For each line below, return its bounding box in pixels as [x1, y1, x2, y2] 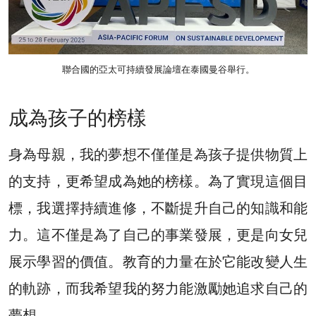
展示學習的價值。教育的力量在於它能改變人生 [8, 253, 308, 271]
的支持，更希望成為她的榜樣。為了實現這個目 [8, 173, 308, 190]
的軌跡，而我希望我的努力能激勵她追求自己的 [8, 280, 308, 298]
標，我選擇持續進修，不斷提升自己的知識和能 [8, 200, 308, 217]
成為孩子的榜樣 [8, 107, 147, 130]
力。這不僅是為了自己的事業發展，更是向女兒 [8, 226, 308, 244]
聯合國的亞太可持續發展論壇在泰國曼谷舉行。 [61, 64, 255, 75]
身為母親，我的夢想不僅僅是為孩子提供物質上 [8, 146, 308, 164]
